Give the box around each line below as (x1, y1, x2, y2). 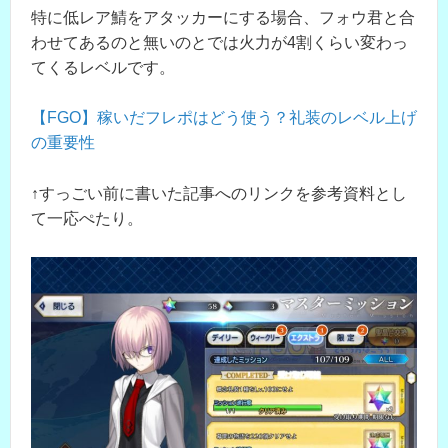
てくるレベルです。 (31, 58, 175, 76)
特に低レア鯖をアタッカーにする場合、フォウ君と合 (31, 8, 415, 26)
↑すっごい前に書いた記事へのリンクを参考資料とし (31, 184, 407, 202)
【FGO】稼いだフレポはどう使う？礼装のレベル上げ (31, 109, 417, 127)
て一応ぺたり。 (31, 209, 143, 227)
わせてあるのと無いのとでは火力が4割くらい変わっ (31, 33, 408, 51)
